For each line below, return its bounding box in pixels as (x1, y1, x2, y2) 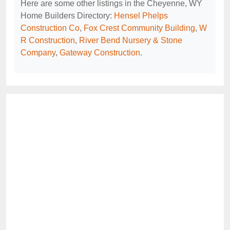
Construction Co (21, 24, 80, 33)
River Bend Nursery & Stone (79, 36, 182, 45)
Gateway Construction (60, 48, 140, 57)
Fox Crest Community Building (84, 24, 195, 33)
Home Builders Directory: (21, 11, 114, 21)
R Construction (21, 36, 75, 45)
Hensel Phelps (114, 11, 168, 21)
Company (21, 48, 55, 57)
